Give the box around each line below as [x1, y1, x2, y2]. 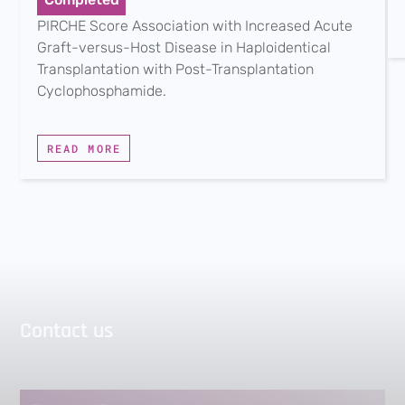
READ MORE [46, 140, 121, 155]
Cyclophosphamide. [37, 81, 167, 99]
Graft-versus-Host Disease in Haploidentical [37, 38, 332, 56]
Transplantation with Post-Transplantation [37, 60, 315, 78]
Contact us [20, 317, 114, 345]
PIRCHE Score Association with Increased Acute [37, 16, 353, 34]
